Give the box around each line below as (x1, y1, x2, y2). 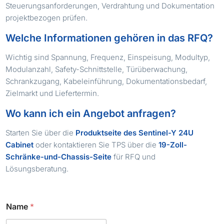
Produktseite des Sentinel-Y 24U (75, 127, 194, 137)
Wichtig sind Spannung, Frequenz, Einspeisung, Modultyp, (5, 52, 210, 62)
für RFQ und (111, 151, 156, 161)
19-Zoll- (158, 139, 187, 149)
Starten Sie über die (5, 127, 76, 137)
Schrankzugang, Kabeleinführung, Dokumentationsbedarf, (5, 76, 207, 86)
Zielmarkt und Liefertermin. (5, 88, 99, 98)
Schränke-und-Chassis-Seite (5, 151, 112, 161)
